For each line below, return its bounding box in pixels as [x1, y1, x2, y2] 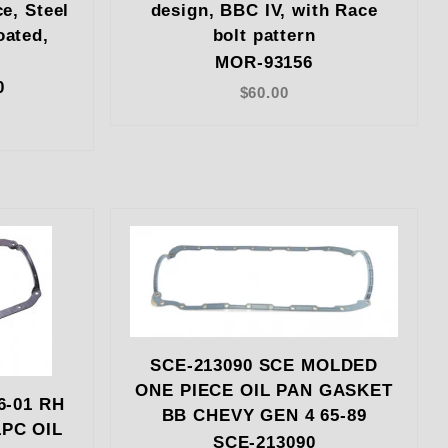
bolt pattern [212, 26, 316, 46]
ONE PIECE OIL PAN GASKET [135, 380, 393, 400]
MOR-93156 [215, 53, 313, 73]
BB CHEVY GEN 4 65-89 [161, 405, 367, 425]
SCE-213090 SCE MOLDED [150, 355, 379, 375]
